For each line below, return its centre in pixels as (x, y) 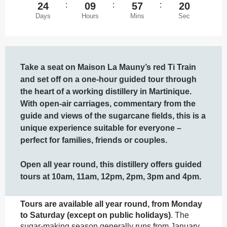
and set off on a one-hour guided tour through (108, 79)
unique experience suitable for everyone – (101, 128)
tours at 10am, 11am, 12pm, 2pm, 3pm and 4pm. (111, 176)
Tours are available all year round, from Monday (111, 204)
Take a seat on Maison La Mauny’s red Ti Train (108, 67)
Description (30, 53)
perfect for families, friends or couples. (94, 140)
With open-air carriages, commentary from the (108, 103)
